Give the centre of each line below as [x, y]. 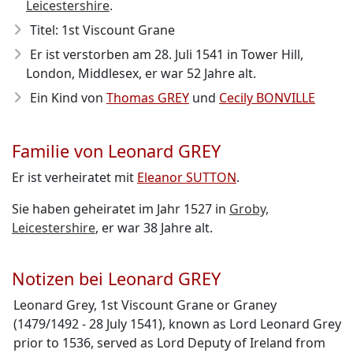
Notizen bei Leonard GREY [116, 279]
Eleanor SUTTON [187, 177]
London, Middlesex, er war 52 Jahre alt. [141, 73]
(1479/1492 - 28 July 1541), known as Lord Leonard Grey [177, 324]
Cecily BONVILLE [267, 98]
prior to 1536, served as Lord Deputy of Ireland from [169, 343]
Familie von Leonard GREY [116, 151]
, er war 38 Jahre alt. [154, 228]
